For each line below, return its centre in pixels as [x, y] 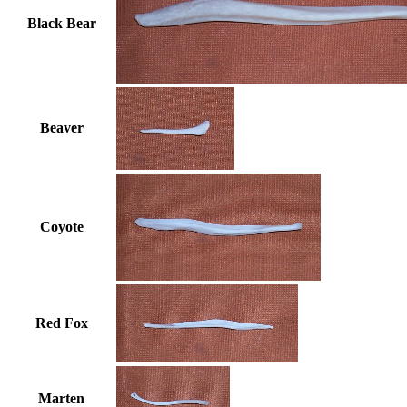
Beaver [61, 127]
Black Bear [61, 23]
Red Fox [61, 323]
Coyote [61, 226]
